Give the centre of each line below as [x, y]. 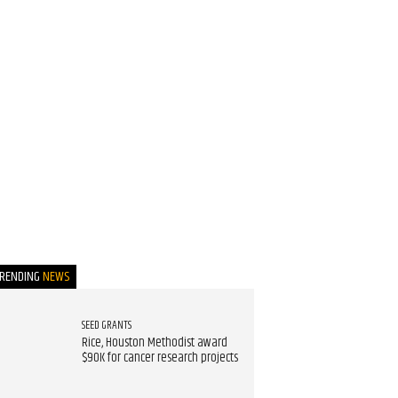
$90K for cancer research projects [159, 358]
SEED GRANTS [106, 326]
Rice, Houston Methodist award [154, 343]
